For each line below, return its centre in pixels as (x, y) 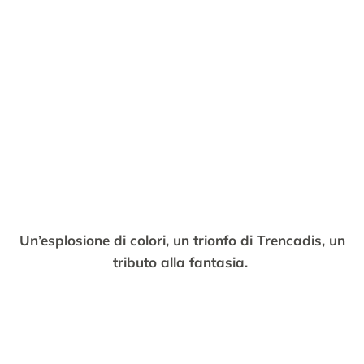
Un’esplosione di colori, (96, 240)
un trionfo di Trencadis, (251, 240)
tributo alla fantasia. (182, 262)
